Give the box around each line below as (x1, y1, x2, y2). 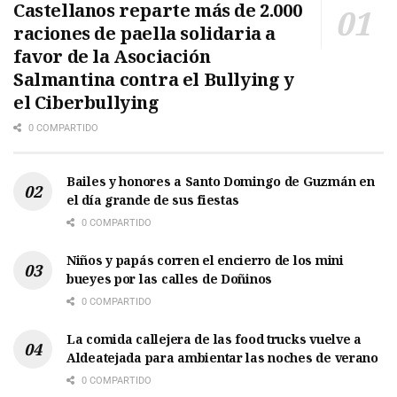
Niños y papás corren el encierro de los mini (66, 251, 344, 269)
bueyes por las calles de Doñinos (66, 269, 273, 287)
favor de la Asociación (13, 43, 211, 68)
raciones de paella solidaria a (13, 20, 276, 45)
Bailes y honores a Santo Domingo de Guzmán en (66, 172, 375, 190)
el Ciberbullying (13, 90, 160, 114)
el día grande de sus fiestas (66, 191, 240, 208)
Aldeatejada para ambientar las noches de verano (66, 348, 378, 366)
